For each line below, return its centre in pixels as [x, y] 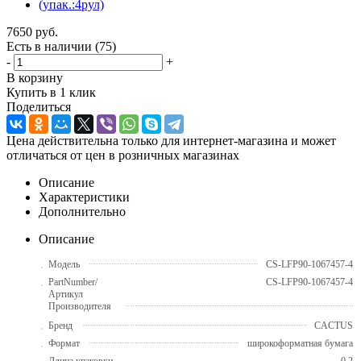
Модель [64, 264]
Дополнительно [82, 211]
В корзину [35, 77]
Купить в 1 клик [51, 92]
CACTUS [334, 325]
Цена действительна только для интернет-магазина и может [171, 140]
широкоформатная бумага [300, 343]
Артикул [66, 294]
